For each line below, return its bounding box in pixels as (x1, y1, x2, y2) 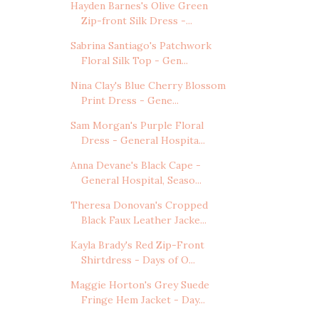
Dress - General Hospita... (80, 133, 205, 147)
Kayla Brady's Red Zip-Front (70, 238, 204, 251)
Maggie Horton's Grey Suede (70, 278, 209, 291)
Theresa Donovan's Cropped (70, 198, 208, 211)
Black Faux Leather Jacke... (80, 213, 206, 226)
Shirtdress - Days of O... (80, 253, 195, 266)
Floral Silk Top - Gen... (80, 53, 188, 67)
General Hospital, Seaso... (80, 173, 202, 187)
